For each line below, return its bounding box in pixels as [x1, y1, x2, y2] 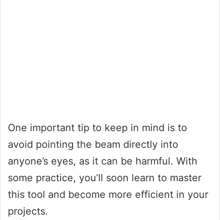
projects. [8, 205, 48, 218]
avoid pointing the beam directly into [8, 138, 178, 151]
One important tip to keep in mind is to [8, 122, 187, 134]
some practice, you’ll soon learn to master [8, 172, 201, 184]
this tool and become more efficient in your [8, 189, 208, 201]
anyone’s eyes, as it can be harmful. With [8, 155, 197, 167]
